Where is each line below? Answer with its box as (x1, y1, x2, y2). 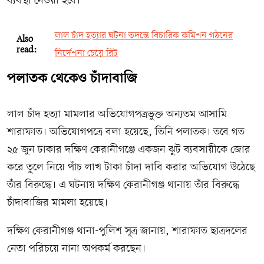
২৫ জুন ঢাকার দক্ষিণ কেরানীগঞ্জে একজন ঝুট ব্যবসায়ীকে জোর (7, 143, 250, 157)
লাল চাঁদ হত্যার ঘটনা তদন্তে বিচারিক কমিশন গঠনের (55, 29, 233, 43)
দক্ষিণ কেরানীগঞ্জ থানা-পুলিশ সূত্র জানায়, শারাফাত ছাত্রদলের (7, 224, 247, 238)
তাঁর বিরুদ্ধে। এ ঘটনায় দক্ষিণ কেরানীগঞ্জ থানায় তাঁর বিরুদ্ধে (7, 179, 239, 192)
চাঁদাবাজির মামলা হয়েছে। (7, 196, 108, 210)
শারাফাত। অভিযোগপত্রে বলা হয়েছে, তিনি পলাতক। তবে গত (7, 126, 245, 139)
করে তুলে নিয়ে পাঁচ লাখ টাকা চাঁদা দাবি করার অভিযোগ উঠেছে (7, 161, 255, 174)
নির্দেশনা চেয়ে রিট (55, 47, 118, 61)
